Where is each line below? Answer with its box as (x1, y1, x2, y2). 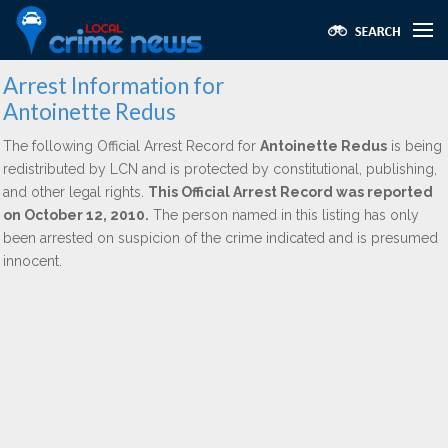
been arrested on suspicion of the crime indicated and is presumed (3, 230, 438, 246)
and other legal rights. (3, 184, 148, 200)
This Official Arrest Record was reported (148, 184, 433, 200)
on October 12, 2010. (3, 207, 149, 223)
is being (387, 138, 442, 154)
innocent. (3, 253, 62, 269)
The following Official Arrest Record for (3, 138, 260, 154)
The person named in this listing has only (149, 207, 419, 223)
